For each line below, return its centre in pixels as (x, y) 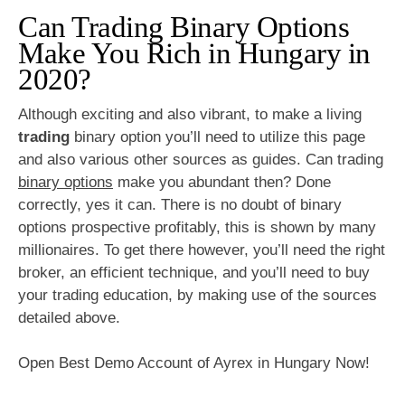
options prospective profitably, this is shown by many (197, 227)
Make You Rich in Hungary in (194, 54)
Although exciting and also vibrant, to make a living (190, 114)
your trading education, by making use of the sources (198, 295)
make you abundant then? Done (222, 182)
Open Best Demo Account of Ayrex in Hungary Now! (194, 363)
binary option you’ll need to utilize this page (217, 137)
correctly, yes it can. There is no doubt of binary (180, 204)
